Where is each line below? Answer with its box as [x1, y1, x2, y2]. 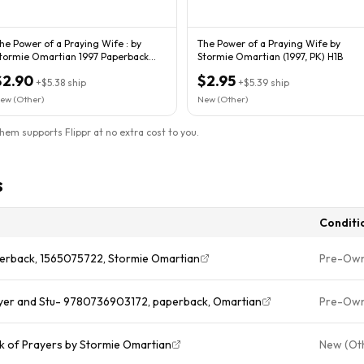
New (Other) [197, 93, 248, 105]
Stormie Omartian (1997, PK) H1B [197, 50, 343, 63]
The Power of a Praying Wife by [197, 37, 340, 50]
